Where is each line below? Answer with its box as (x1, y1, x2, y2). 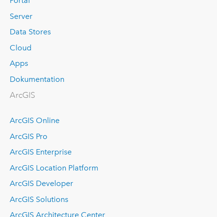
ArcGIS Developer (9, 179, 73, 188)
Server (9, 11, 32, 21)
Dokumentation (9, 75, 64, 84)
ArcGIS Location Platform (9, 163, 98, 172)
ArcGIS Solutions (9, 194, 68, 204)
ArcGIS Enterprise (9, 147, 72, 157)
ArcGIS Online (9, 115, 60, 125)
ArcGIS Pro (9, 131, 47, 141)
